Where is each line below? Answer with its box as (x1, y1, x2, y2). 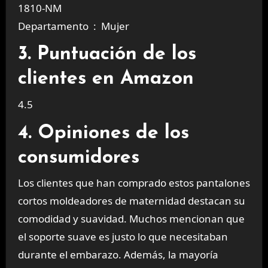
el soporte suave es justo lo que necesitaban (17, 229, 228, 243)
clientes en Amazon (17, 69, 194, 89)
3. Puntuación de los (17, 45, 196, 65)
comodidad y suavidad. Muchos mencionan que (17, 211, 245, 226)
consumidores (17, 148, 139, 167)
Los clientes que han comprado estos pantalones (17, 175, 250, 190)
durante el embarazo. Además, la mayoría (17, 247, 218, 261)
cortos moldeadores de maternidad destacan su (17, 193, 245, 208)
